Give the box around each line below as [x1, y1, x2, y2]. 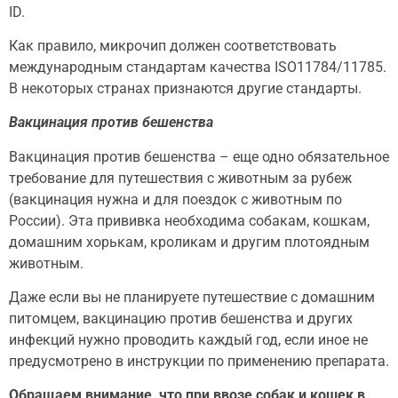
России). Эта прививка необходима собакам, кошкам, [9, 211, 370, 229]
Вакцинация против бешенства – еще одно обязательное [9, 147, 389, 165]
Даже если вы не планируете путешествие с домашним [9, 289, 375, 306]
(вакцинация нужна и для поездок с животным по [9, 190, 342, 208]
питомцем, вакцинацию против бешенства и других [9, 310, 353, 328]
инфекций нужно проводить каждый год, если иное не [9, 331, 368, 349]
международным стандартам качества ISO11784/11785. [9, 58, 386, 76]
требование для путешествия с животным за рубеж [9, 169, 352, 187]
